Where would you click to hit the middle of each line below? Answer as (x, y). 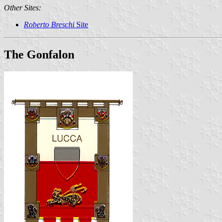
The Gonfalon (39, 54)
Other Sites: (23, 7)
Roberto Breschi (49, 24)
